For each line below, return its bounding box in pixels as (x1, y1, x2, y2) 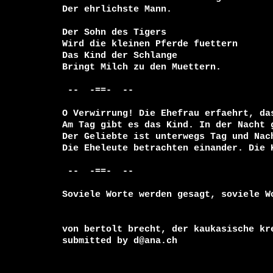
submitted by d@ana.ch (62, 236, 177, 246)
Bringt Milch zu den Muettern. (62, 62, 221, 72)
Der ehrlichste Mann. (62, 4, 172, 14)
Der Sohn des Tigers (62, 27, 166, 37)
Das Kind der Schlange (62, 51, 177, 60)
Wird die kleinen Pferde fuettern (62, 39, 238, 49)
